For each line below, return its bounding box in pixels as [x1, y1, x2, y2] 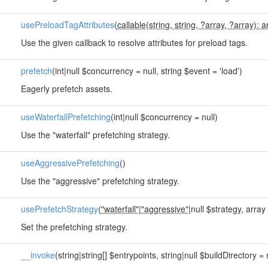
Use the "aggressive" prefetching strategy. [20, 175, 179, 187]
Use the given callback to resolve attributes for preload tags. [20, 36, 248, 48]
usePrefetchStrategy [20, 203, 98, 215]
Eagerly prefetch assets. [20, 83, 112, 95]
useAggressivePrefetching [20, 157, 120, 169]
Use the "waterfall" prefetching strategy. [20, 129, 170, 141]
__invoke [20, 249, 55, 261]
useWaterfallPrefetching [20, 111, 111, 123]
